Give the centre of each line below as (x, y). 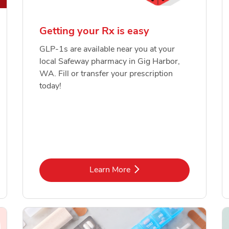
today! (50, 86)
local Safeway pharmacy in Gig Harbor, (110, 62)
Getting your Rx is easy (94, 31)
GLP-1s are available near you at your (107, 49)
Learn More (110, 169)
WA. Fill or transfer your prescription (106, 74)
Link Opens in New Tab (156, 169)
